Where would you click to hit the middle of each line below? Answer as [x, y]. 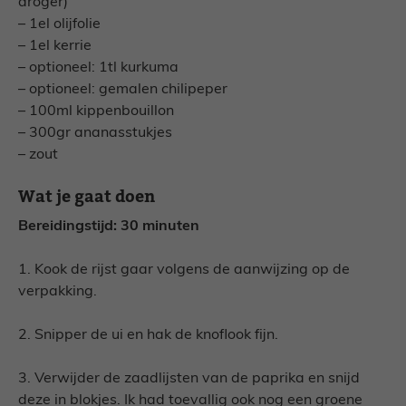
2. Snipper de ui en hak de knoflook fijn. [148, 336]
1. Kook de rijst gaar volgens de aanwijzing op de [184, 271]
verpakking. [58, 292]
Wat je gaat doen [87, 198]
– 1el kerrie [55, 47]
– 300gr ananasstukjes [95, 134]
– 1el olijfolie [59, 25]
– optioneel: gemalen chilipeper [123, 90]
